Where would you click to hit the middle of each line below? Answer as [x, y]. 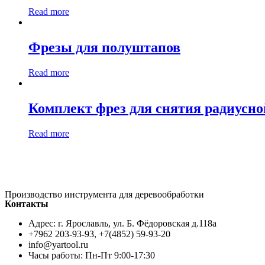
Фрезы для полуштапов [104, 48]
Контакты [27, 204]
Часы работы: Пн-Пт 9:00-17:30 [92, 256]
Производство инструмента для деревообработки [104, 195]
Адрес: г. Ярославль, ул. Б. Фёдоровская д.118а [122, 224]
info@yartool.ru [58, 245]
